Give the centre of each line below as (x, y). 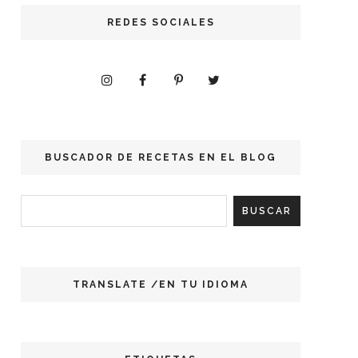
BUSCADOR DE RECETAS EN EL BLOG (161, 157)
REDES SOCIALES (161, 22)
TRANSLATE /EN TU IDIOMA (161, 284)
